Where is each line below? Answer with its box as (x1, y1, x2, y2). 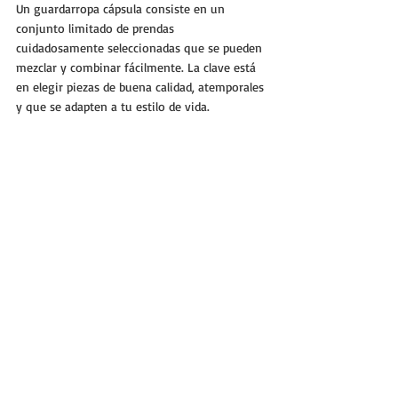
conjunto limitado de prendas (16, 20, 178, 36)
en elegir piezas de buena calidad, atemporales (16, 78, 267, 94)
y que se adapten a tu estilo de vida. (16, 98, 210, 114)
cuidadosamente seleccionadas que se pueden (16, 39, 266, 55)
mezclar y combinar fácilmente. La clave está (16, 59, 259, 75)
